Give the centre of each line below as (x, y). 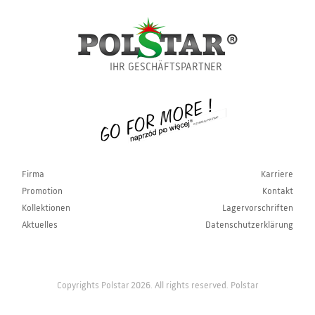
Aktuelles (40, 225)
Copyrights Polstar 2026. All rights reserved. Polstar (157, 285)
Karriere (277, 174)
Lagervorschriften (258, 208)
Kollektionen (46, 208)
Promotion (42, 191)
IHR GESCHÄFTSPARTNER (166, 67)
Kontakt (278, 191)
